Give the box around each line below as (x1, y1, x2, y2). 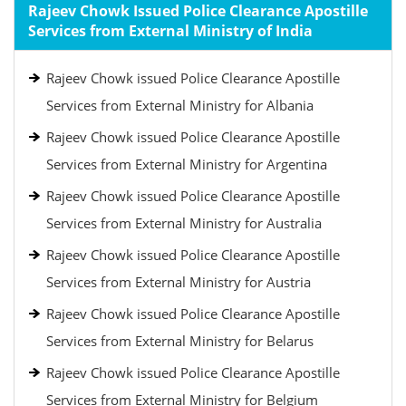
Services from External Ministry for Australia (46, 214, 322, 232)
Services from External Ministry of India (28, 21, 313, 41)
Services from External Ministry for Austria (46, 273, 311, 291)
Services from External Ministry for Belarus (46, 332, 314, 350)
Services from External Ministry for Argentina (46, 155, 327, 173)
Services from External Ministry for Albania (46, 96, 314, 114)
